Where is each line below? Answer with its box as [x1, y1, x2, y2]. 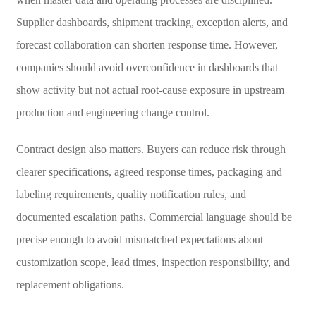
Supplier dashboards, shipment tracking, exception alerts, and [16, 16, 288, 28]
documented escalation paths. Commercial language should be [16, 210, 292, 223]
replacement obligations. [16, 278, 124, 291]
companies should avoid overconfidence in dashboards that [16, 61, 278, 73]
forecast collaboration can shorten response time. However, [16, 38, 278, 51]
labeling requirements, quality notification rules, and [16, 188, 246, 200]
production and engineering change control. [16, 106, 209, 119]
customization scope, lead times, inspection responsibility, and [16, 255, 290, 268]
